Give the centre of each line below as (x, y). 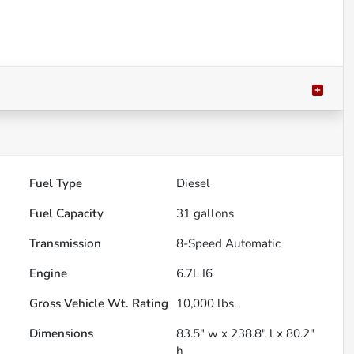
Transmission (66, 244)
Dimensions (62, 334)
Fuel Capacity (67, 214)
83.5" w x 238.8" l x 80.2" (246, 334)
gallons (213, 214)
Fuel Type (56, 184)
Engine (49, 274)
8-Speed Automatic (229, 244)
